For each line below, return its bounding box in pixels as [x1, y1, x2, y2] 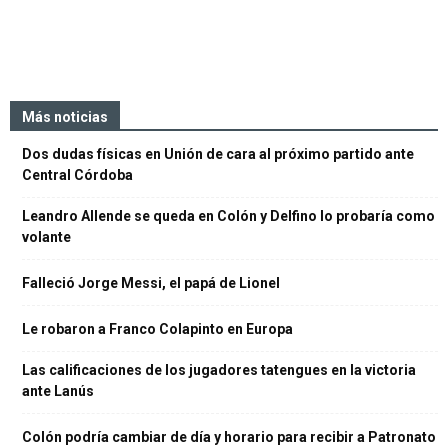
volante [22, 229, 71, 245]
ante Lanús [22, 383, 94, 399]
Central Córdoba [22, 167, 133, 183]
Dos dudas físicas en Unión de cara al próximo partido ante [22, 146, 414, 162]
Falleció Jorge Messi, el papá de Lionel [22, 275, 280, 291]
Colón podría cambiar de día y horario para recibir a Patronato [22, 429, 436, 445]
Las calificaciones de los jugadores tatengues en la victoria [22, 362, 416, 378]
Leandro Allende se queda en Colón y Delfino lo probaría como [22, 208, 435, 224]
